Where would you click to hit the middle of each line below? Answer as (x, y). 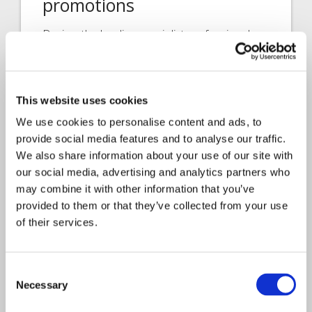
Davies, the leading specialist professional (147, 34)
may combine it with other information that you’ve (135, 189)
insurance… (71, 71)
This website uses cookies (82, 100)
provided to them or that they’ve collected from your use (152, 205)
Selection (26, 287)
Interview (61, 259)
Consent (24, 270)
